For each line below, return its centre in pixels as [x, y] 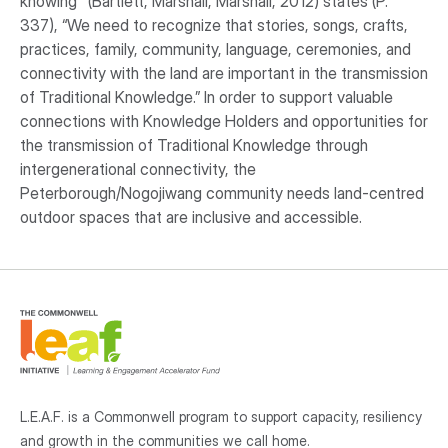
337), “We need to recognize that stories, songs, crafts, [214, 25]
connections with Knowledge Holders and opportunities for [224, 121]
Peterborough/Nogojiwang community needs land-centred [222, 193]
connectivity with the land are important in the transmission [224, 73]
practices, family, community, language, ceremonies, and [215, 49]
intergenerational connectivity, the [138, 169]
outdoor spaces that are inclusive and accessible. [191, 217]
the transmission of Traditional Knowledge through [194, 145]
